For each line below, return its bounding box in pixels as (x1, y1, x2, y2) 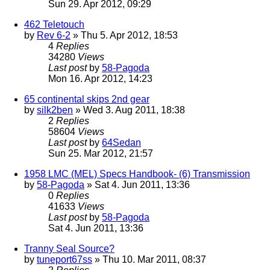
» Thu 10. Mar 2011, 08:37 (92, 254, 206, 265)
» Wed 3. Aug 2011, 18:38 (73, 105, 185, 116)
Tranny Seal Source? (24, 243, 115, 254)
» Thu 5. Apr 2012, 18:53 (71, 30, 178, 41)
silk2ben (37, 105, 73, 116)
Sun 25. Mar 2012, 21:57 (48, 148, 153, 159)
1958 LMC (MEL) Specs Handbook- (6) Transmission (24, 169, 250, 180)
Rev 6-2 (37, 30, 71, 41)
